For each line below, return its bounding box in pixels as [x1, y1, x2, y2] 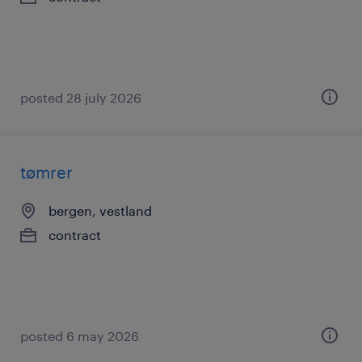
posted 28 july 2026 [20, 90, 141, 105]
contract [48, 227, 101, 242]
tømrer [20, 162, 73, 182]
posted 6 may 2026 [20, 328, 139, 343]
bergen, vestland [48, 203, 152, 218]
